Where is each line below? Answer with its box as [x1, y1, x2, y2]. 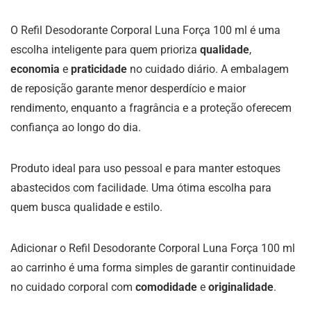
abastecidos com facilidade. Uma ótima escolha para [10, 180, 271, 194]
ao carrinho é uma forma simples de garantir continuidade [10, 260, 295, 274]
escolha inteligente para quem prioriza [10, 42, 200, 56]
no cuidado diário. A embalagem [127, 62, 289, 76]
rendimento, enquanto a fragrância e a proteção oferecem [10, 101, 292, 115]
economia [10, 62, 60, 76]
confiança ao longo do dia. [10, 120, 141, 134]
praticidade [71, 62, 127, 76]
